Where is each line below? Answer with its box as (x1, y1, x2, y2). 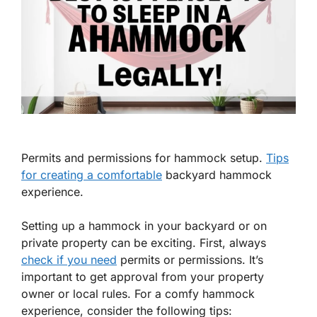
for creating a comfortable (21, 168, 162, 183)
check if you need (21, 253, 117, 267)
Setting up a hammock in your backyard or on (21, 219, 267, 234)
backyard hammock (162, 168, 272, 183)
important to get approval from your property (21, 270, 264, 284)
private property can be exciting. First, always (21, 236, 266, 250)
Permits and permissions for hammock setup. (21, 151, 266, 166)
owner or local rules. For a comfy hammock (21, 287, 255, 301)
